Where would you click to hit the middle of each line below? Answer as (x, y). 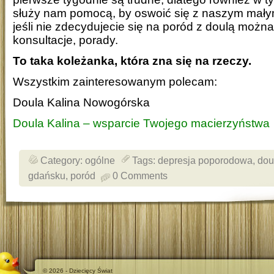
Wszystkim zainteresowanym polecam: (115, 81)
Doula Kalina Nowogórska (81, 102)
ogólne (100, 160)
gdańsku (47, 175)
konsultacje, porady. (65, 40)
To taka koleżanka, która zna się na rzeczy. (132, 61)
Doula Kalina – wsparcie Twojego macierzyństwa (141, 123)
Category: (63, 160)
